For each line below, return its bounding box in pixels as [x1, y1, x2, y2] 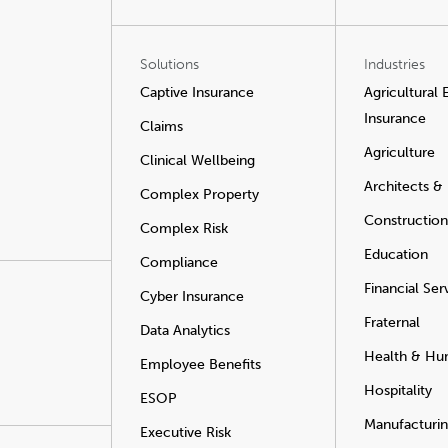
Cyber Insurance [140, 288, 244, 306]
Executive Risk [140, 424, 231, 442]
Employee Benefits [140, 356, 261, 374]
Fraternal [364, 314, 420, 332]
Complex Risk [140, 220, 228, 238]
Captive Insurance [140, 84, 254, 102]
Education [364, 246, 428, 264]
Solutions [140, 56, 199, 74]
